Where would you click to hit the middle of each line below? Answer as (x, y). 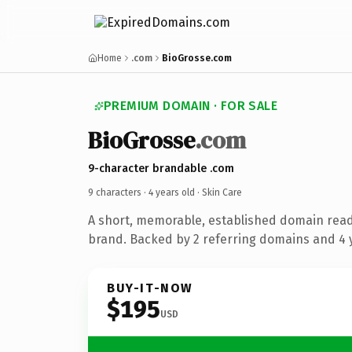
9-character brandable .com (161, 168)
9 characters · (118, 192)
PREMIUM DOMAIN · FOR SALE (191, 106)
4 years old (172, 192)
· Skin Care (218, 192)
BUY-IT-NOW (150, 288)
